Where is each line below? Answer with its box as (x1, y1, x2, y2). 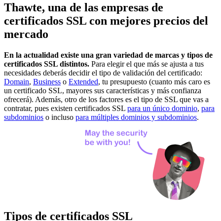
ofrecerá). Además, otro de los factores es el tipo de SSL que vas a (4, 95, 209, 104)
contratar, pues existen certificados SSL (4, 104, 127, 112)
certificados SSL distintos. (4, 59, 89, 68)
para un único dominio (127, 104, 197, 112)
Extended (69, 77, 98, 86)
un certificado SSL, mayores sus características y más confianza (4, 86, 201, 95)
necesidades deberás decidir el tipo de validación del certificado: (4, 68, 202, 77)
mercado (4, 27, 48, 40)
